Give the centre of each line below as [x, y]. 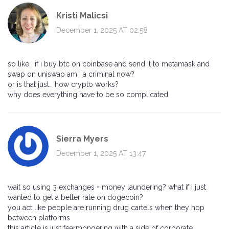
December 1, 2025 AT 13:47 [101, 153]
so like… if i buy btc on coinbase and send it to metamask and [109, 64]
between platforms [39, 218]
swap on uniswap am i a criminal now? [71, 74]
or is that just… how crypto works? [63, 85]
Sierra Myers [82, 139]
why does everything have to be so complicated [88, 95]
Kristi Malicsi [82, 15]
